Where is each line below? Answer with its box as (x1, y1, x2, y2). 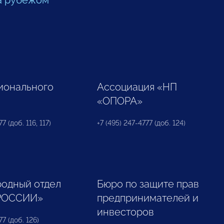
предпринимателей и (97, 192, 199, 204)
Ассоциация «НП (97, 81, 177, 93)
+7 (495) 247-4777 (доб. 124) (97, 119, 186, 127)
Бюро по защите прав (97, 178, 199, 190)
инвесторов (97, 206, 154, 218)
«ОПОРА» (97, 95, 143, 107)
